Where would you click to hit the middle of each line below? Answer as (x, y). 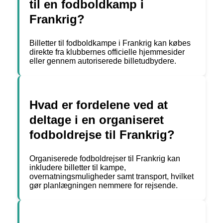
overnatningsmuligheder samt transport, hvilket (111, 177)
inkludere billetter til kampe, (78, 168)
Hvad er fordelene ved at (99, 105)
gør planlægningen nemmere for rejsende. (104, 186)
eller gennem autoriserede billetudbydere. (103, 61)
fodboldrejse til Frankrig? (102, 135)
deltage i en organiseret (97, 120)
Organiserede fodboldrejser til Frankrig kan (105, 159)
